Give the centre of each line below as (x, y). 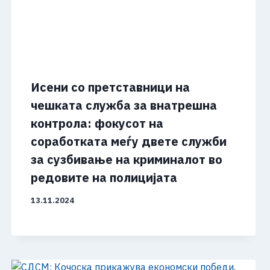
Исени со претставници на (110, 87)
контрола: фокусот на (97, 124)
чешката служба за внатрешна (124, 105)
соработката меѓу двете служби (128, 142)
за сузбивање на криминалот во (126, 160)
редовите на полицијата (104, 178)
